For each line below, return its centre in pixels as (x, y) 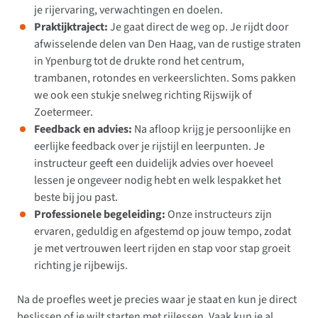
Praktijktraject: (71, 27)
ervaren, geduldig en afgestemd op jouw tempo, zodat (163, 232)
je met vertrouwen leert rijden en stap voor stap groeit (162, 249)
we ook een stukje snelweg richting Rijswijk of (143, 95)
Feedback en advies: (83, 130)
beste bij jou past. (76, 198)
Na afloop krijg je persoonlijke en (212, 130)
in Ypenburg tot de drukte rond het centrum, (139, 61)
